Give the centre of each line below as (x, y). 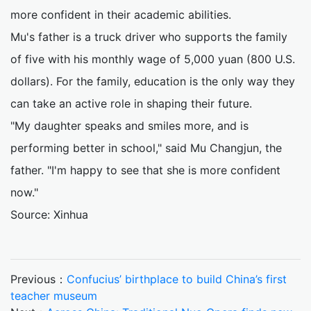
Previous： (39, 279)
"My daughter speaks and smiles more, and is (129, 125)
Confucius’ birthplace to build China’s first (177, 279)
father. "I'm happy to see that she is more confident (145, 170)
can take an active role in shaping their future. (131, 103)
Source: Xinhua (49, 214)
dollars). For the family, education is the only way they (153, 81)
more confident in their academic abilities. (121, 14)
